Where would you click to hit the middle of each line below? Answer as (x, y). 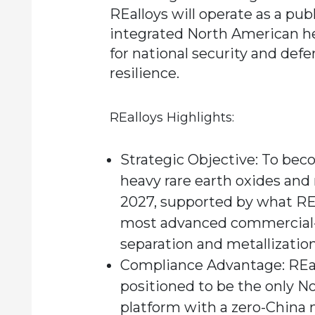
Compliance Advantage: (202, 265)
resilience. (144, 73)
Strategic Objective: (189, 160)
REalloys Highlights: (172, 117)
